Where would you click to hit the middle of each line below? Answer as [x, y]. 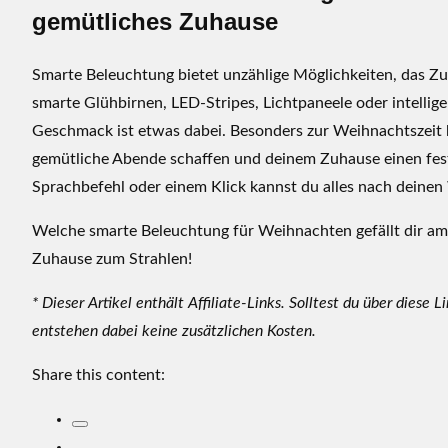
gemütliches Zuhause [155, 22]
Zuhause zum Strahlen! [112, 259]
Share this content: [98, 375]
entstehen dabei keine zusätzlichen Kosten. [174, 331]
